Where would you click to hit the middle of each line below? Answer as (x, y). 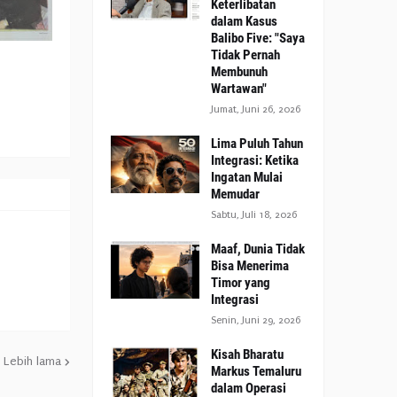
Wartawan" (239, 89)
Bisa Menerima (250, 266)
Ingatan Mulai (247, 177)
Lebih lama (32, 362)
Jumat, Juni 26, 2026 (256, 109)
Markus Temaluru (256, 371)
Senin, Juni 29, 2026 (256, 320)
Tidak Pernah (245, 55)
